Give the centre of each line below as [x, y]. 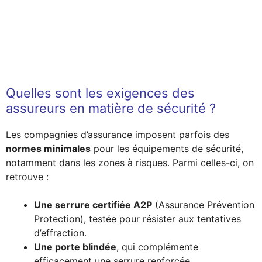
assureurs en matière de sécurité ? [111, 108]
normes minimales [48, 149]
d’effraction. [60, 233]
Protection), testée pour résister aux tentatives [137, 219]
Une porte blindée [75, 247]
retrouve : [27, 177]
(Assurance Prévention [203, 205]
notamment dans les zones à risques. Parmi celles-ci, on [130, 163]
